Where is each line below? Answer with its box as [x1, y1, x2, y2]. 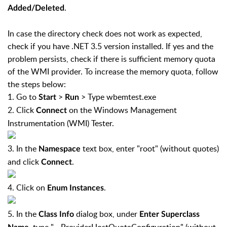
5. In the [8, 208, 39, 219]
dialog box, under [74, 208, 139, 219]
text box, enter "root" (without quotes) [83, 143, 219, 154]
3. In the [8, 143, 39, 154]
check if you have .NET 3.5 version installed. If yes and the [8, 41, 213, 52]
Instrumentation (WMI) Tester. [8, 118, 116, 129]
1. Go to [8, 91, 39, 102]
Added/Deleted [8, 4, 64, 12]
